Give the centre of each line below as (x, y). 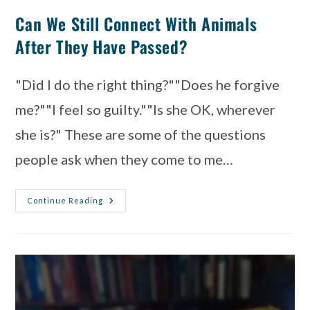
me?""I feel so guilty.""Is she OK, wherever (146, 109)
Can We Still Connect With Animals (136, 24)
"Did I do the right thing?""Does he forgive (148, 84)
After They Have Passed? (102, 46)
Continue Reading (65, 200)
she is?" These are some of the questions (141, 134)
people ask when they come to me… (125, 159)
